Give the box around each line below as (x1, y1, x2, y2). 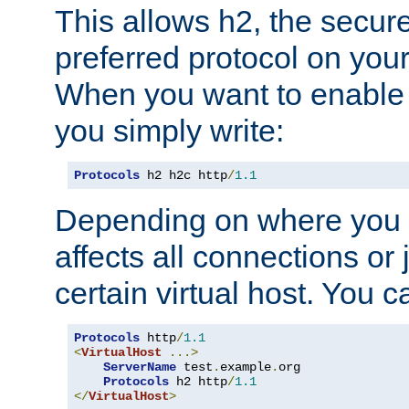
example (220, 359, 271, 374)
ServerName (103, 359, 176, 374)
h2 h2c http (140, 167, 227, 183)
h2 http (169, 373, 227, 389)
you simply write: (55, 112, 284, 148)
